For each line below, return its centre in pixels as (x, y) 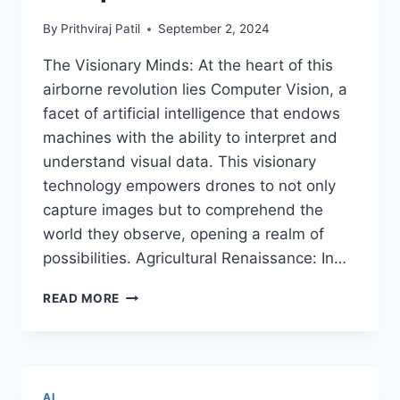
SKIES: (141, 351)
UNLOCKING (159, 370)
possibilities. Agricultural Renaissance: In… (195, 258)
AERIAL (144, 389)
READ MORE (82, 299)
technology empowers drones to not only (189, 186)
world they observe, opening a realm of (183, 234)
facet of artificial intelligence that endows (192, 114)
